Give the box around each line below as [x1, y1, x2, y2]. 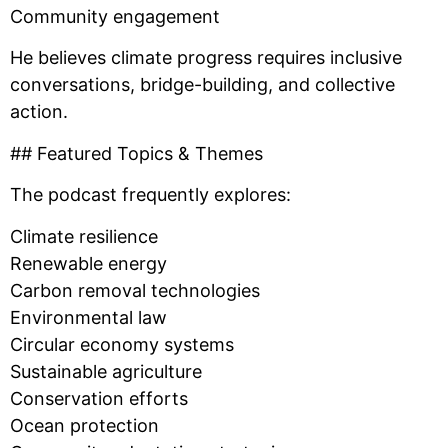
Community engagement [10, 5, 220, 27]
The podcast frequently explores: [10, 184, 291, 206]
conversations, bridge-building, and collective [10, 74, 395, 96]
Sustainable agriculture [10, 360, 202, 382]
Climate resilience [10, 225, 158, 247]
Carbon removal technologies [10, 279, 260, 301]
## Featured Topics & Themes [10, 142, 263, 164]
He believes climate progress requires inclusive [10, 47, 402, 69]
